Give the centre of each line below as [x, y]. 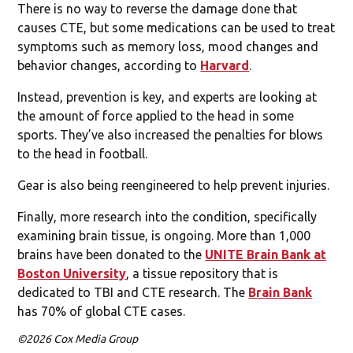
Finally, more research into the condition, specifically [167, 216]
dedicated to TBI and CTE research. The [133, 292]
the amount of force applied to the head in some [156, 115]
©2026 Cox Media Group [78, 338]
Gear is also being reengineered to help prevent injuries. [174, 185]
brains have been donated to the [111, 254]
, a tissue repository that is [203, 273]
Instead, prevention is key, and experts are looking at [167, 97]
